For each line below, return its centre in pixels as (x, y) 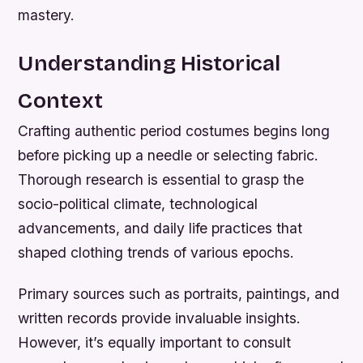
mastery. (47, 15)
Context (61, 101)
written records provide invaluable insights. (160, 318)
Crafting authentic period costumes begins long (174, 131)
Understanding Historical (149, 64)
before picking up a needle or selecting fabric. (169, 156)
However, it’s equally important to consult (155, 343)
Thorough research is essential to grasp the (161, 180)
